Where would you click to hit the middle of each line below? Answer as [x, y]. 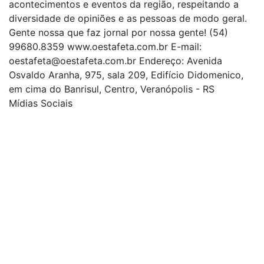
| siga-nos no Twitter [76, 167]
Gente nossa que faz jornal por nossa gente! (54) [118, 32]
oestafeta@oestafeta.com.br [72, 60]
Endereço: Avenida [179, 60]
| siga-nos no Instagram [81, 256]
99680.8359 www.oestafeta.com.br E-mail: [105, 46]
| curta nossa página [70, 117]
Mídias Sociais [41, 103]
